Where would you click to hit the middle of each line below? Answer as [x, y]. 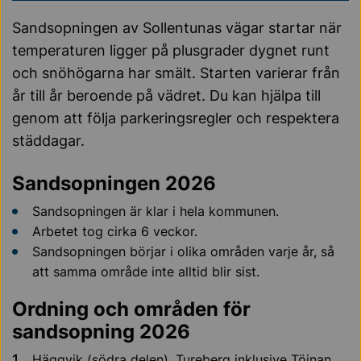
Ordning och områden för [131, 309]
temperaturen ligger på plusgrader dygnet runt [171, 50]
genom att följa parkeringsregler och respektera [176, 118]
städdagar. [48, 140]
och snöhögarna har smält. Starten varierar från [176, 73]
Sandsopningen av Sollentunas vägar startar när [177, 27]
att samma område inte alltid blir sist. [146, 271]
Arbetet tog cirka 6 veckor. [115, 231]
